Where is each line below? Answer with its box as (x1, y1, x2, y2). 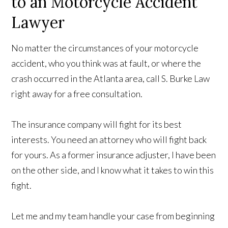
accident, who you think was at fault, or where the (11, 58, 202, 69)
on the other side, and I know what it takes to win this (11, 164, 214, 176)
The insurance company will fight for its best (11, 119, 182, 130)
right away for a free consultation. (11, 88, 143, 99)
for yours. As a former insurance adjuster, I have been (11, 149, 216, 160)
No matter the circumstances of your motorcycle (11, 42, 199, 53)
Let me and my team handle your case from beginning (11, 210, 215, 221)
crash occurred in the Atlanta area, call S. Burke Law (11, 73, 210, 84)
